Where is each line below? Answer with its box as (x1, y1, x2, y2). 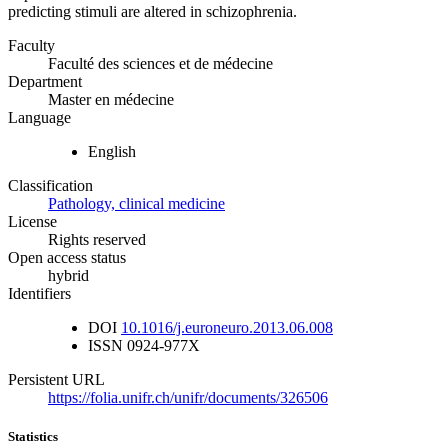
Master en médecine (48, 91, 174, 109)
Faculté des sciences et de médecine (48, 55, 273, 73)
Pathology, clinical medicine (48, 195, 225, 213)
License (8, 213, 57, 231)
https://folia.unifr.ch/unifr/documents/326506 (48, 389, 328, 407)
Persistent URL (8, 371, 105, 389)
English (88, 143, 136, 161)
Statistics (8, 429, 58, 445)
